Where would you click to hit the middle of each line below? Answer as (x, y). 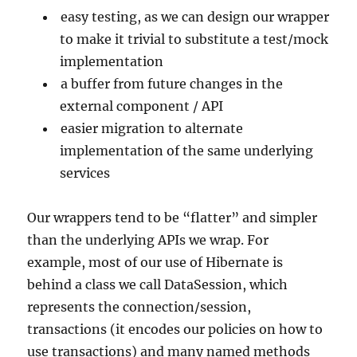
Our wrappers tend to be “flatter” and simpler (173, 217)
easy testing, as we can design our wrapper (195, 16)
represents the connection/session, (139, 306)
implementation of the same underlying (187, 150)
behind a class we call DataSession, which (158, 284)
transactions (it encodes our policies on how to (175, 329)
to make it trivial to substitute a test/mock (194, 39)
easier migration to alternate (152, 128)
